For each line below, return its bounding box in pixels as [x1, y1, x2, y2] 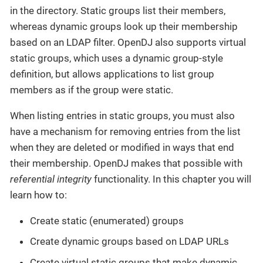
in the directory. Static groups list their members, [10, 4, 225, 16]
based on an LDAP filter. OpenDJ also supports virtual [10, 36, 246, 48]
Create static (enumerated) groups [30, 214, 184, 227]
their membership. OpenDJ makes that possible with [10, 157, 242, 169]
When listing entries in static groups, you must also [10, 109, 235, 122]
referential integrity [10, 173, 92, 185]
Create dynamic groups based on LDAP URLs [30, 235, 229, 248]
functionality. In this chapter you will [92, 173, 251, 185]
